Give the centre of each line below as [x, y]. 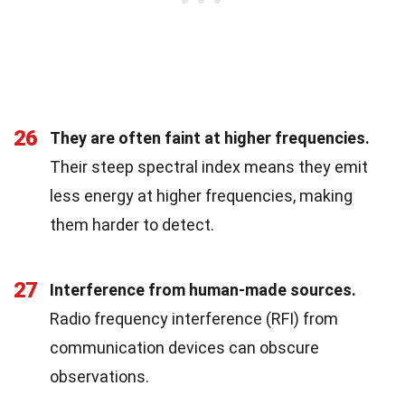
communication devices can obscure [184, 347]
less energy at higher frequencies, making [201, 195]
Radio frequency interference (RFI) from [194, 318]
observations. [99, 376]
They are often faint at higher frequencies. [210, 137]
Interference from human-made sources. [203, 289]
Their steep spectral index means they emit [209, 166]
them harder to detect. [132, 224]
